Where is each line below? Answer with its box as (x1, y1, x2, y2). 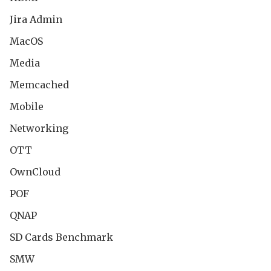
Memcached (10, 78, 69, 91)
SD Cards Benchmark (10, 230, 113, 243)
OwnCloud (10, 165, 60, 178)
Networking (10, 122, 68, 134)
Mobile (10, 100, 44, 113)
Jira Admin (10, 13, 62, 25)
